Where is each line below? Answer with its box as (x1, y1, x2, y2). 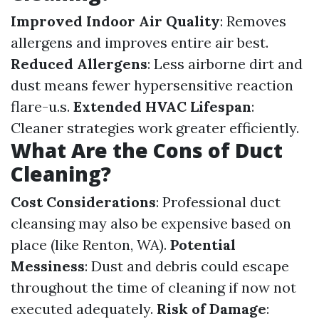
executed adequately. (11, 300, 157, 318)
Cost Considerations (11, 193, 156, 211)
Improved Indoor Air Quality (11, 12, 220, 30)
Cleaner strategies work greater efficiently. (11, 119, 299, 137)
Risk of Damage (157, 300, 266, 318)
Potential (170, 236, 236, 253)
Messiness (11, 257, 85, 275)
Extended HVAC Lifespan (73, 98, 251, 115)
